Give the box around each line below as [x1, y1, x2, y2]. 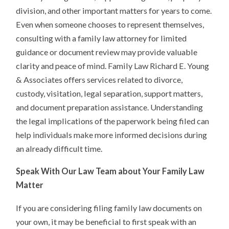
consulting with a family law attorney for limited [16, 33, 187, 43]
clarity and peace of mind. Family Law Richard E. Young [16, 60, 210, 71]
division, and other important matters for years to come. [16, 5, 212, 15]
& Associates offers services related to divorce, [16, 74, 183, 84]
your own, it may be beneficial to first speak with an [16, 217, 197, 227]
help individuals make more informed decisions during [16, 129, 208, 140]
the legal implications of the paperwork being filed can [16, 116, 210, 126]
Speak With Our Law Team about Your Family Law [16, 166, 205, 176]
